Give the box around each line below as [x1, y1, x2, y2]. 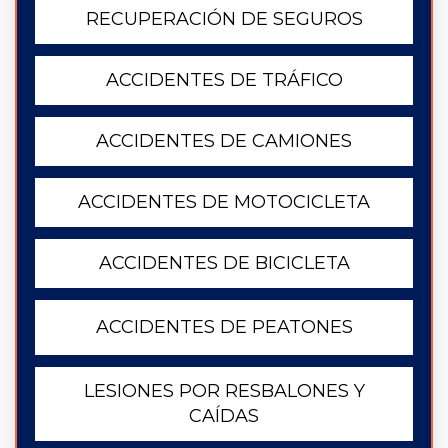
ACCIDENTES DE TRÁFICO [105, 69, 343, 91]
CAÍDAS [189, 405, 259, 427]
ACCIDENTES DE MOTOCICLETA [78, 191, 370, 213]
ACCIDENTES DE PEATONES [95, 316, 353, 338]
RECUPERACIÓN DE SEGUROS [85, 8, 363, 30]
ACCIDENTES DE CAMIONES [96, 130, 352, 152]
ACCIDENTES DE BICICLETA [98, 252, 350, 274]
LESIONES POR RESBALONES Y [83, 380, 365, 402]
